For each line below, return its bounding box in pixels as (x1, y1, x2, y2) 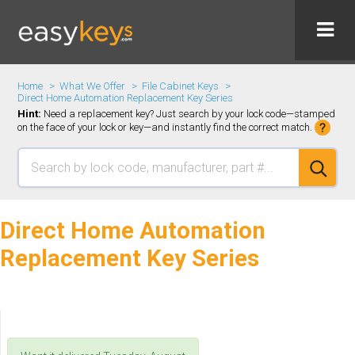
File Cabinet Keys (142, 80, 219, 92)
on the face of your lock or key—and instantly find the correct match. (17, 120, 315, 133)
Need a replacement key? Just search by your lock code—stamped (41, 108, 335, 120)
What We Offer (59, 80, 125, 92)
